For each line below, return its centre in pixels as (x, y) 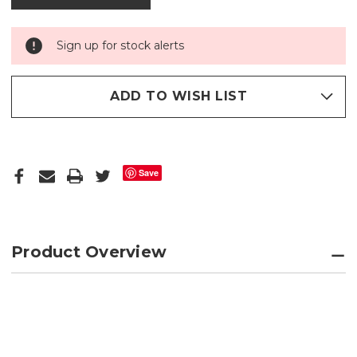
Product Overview (89, 251)
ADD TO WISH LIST (178, 96)
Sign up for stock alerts (120, 45)
